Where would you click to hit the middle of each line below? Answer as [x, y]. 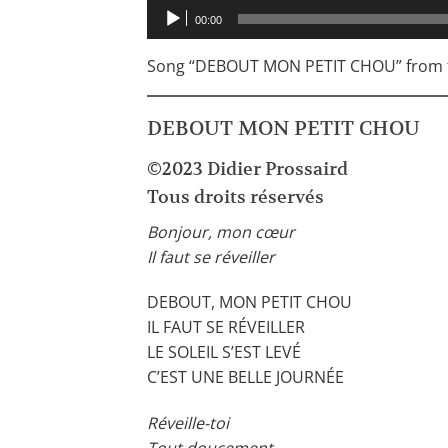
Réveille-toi [188, 423]
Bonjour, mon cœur [221, 231]
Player [169, 34]
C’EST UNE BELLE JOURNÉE [245, 377]
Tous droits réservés [235, 196]
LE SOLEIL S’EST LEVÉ [224, 352]
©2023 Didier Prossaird [247, 168]
